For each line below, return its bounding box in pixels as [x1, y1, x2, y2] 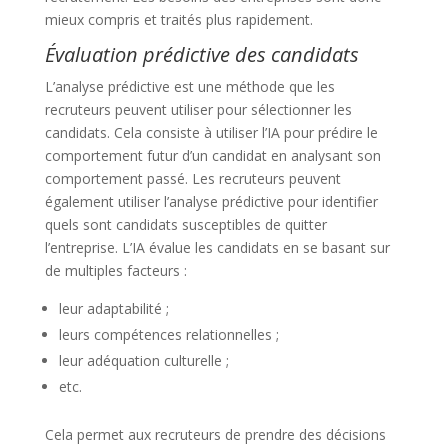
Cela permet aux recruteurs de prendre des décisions [44, 424, 386, 444]
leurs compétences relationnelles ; [58, 324, 279, 344]
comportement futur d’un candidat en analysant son [44, 145, 381, 165]
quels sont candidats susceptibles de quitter [44, 214, 327, 234]
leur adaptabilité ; [58, 298, 169, 318]
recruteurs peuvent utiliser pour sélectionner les [44, 99, 352, 119]
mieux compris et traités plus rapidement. [44, 9, 313, 29]
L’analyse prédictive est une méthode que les [44, 76, 335, 96]
